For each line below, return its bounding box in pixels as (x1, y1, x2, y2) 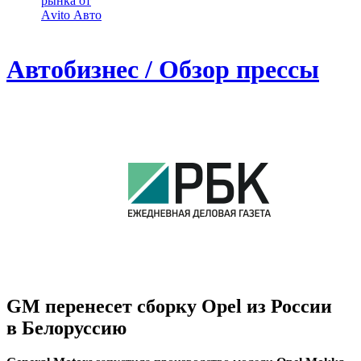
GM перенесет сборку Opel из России (6, 295, 332, 317)
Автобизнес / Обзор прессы (6, 55, 319, 85)
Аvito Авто (41, 8, 102, 22)
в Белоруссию (6, 317, 127, 338)
